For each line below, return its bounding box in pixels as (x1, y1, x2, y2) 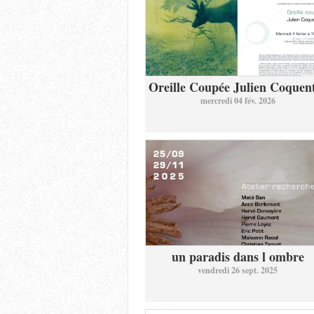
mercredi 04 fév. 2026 (200, 95, 275, 107)
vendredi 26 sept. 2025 (198, 264, 278, 276)
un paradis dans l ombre (171, 247, 304, 266)
